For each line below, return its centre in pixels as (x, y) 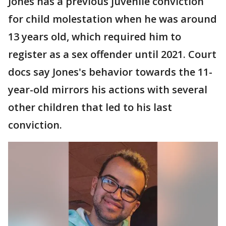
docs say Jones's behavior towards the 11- (110, 72)
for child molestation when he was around (112, 19)
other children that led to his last (90, 107)
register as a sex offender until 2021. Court (112, 54)
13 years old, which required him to (95, 37)
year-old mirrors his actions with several (108, 90)
